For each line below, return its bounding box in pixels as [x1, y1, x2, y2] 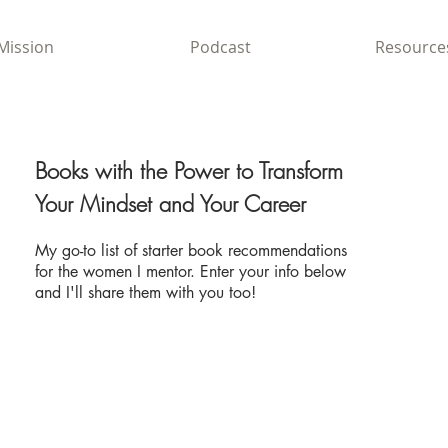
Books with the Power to [34, 156, 259, 186]
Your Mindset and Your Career [34, 189, 313, 219]
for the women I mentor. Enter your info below [34, 261, 346, 282]
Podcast [189, 36, 251, 58]
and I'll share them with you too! [34, 282, 256, 303]
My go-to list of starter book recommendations [34, 240, 347, 261]
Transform [258, 156, 343, 186]
